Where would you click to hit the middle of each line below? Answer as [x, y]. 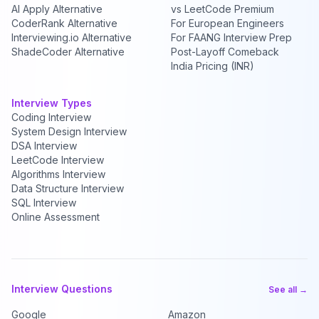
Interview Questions [62, 289]
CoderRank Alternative [64, 23]
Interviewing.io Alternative [72, 37]
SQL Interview [44, 203]
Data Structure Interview [68, 188]
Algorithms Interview [58, 174]
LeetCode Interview [58, 160]
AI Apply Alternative [57, 9]
